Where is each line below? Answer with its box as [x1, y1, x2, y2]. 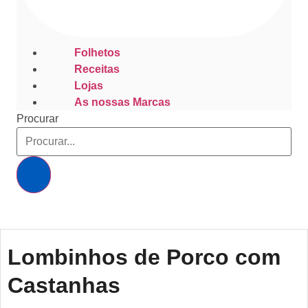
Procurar [16, 113, 58, 125]
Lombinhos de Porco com [8, 244, 280, 269]
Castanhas [8, 272, 120, 298]
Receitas [74, 63, 120, 75]
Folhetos [74, 46, 120, 58]
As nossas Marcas [74, 96, 170, 108]
